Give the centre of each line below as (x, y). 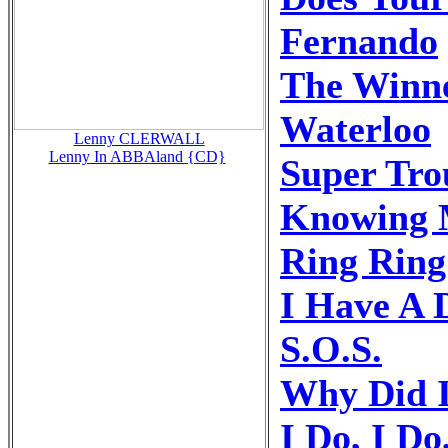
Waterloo (355, 128)
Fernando (359, 40)
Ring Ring (363, 260)
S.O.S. (331, 348)
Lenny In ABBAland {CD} (137, 156)
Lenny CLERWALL (139, 138)
